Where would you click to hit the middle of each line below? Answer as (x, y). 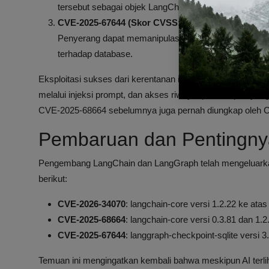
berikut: (53, 179)
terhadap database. (95, 54)
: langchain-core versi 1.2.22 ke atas (196, 204)
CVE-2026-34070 (92, 204)
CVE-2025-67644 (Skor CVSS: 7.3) (128, 23)
